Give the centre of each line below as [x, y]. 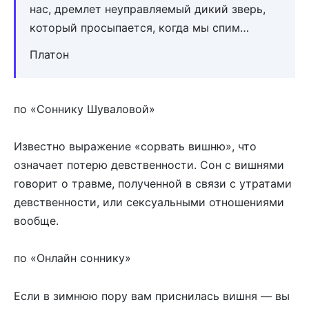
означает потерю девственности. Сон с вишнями [149, 165]
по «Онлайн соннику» [72, 258]
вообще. [36, 221]
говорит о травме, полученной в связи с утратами [153, 184]
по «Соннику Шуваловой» [84, 109]
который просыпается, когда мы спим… [139, 28]
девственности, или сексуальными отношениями [149, 202]
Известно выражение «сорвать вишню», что [135, 147]
